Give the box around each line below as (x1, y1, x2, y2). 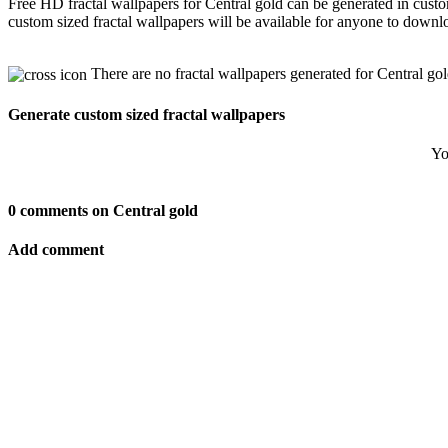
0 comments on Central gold (8, 202, 198, 220)
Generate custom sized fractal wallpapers (8, 105, 285, 123)
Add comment (8, 241, 104, 259)
